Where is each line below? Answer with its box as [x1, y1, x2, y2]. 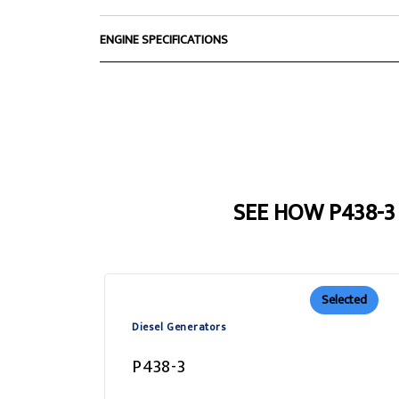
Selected [321, 289, 367, 310]
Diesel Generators [132, 318, 226, 336]
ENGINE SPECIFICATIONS [100, 29, 228, 50]
